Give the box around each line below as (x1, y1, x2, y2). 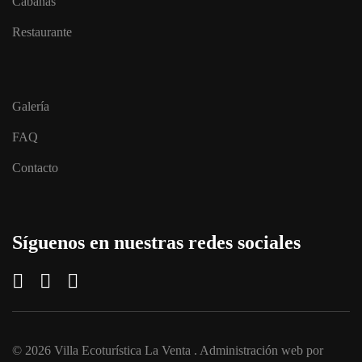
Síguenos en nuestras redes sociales (12, 232, 301, 253)
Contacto (12, 161, 58, 175)
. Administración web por (191, 343, 323, 357)
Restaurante (12, 25, 72, 39)
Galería (12, 99, 49, 113)
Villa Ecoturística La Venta (54, 343, 191, 357)
